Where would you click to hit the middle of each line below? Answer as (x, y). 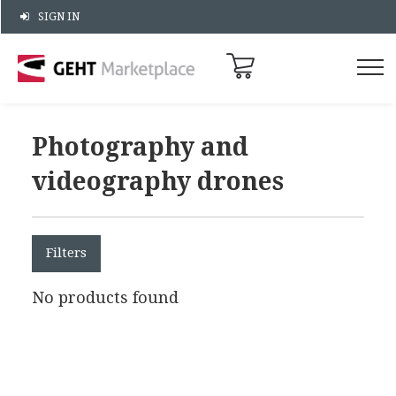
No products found (105, 298)
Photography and (140, 147)
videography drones (158, 181)
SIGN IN (58, 16)
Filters (66, 253)
